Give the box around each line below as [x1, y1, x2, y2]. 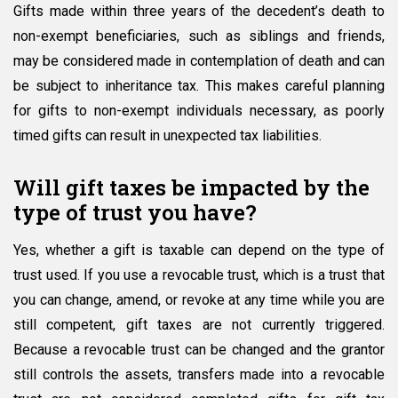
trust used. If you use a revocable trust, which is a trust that [13, 267, 385, 284]
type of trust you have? [13, 198, 257, 227]
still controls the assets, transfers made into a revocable [13, 366, 385, 384]
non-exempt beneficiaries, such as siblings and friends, [13, 28, 385, 45]
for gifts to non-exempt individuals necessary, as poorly [13, 102, 385, 120]
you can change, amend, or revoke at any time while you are [13, 291, 385, 309]
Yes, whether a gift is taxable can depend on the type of [13, 242, 385, 259]
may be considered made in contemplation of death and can [13, 52, 385, 70]
